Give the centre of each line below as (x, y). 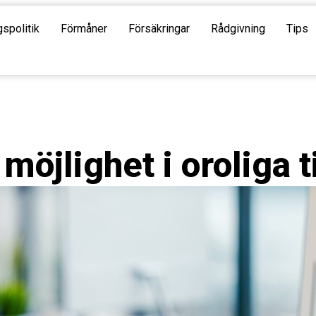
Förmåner (84, 29)
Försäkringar (159, 29)
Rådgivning (238, 29)
